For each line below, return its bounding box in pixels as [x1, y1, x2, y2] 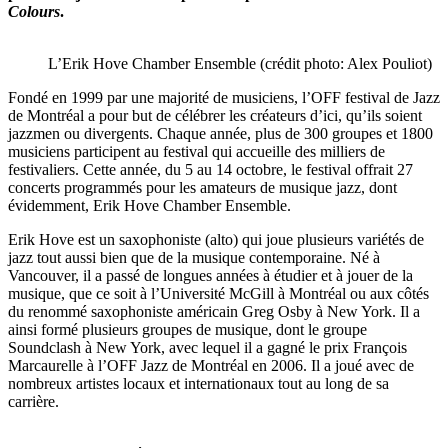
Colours [8, 3, 60, 21]
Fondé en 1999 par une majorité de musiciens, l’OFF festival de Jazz [8, 89, 440, 107]
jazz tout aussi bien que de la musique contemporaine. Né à [8, 249, 380, 267]
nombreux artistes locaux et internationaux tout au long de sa [8, 375, 389, 393]
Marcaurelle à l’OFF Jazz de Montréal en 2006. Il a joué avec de [8, 357, 414, 375]
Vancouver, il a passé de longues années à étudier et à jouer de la [8, 267, 413, 285]
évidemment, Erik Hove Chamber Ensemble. [8, 197, 291, 215]
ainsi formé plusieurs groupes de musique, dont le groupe [8, 321, 367, 339]
